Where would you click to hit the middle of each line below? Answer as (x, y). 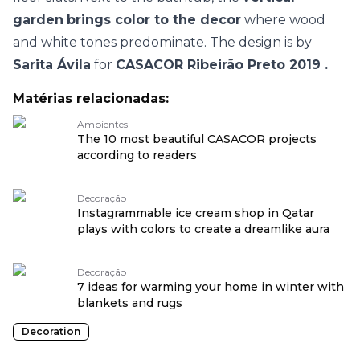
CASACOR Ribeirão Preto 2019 (218, 65)
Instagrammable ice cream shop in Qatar (196, 213)
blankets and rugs (130, 303)
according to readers (137, 155)
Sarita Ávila (52, 65)
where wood (283, 20)
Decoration (51, 331)
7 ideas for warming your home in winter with (211, 287)
